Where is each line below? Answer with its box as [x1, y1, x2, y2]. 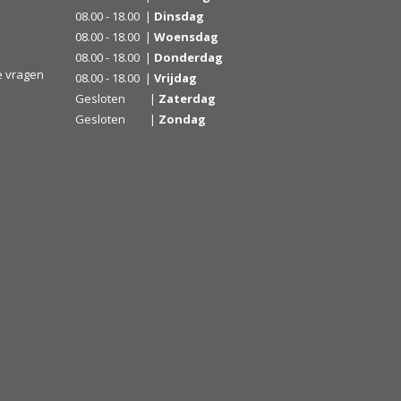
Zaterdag [158, 90, 216, 107]
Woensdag [153, 28, 218, 45]
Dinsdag [153, 7, 204, 24]
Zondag [158, 110, 206, 127]
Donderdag [153, 48, 223, 65]
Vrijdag [153, 69, 197, 86]
